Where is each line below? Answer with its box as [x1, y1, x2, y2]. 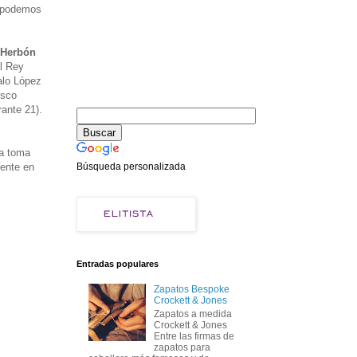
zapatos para [153, 341, 210, 353]
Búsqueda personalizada [76, 161, 186, 172]
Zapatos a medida [153, 308, 232, 320]
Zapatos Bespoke [153, 284, 229, 296]
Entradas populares [76, 259, 159, 269]
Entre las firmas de [153, 330, 234, 342]
